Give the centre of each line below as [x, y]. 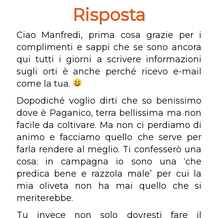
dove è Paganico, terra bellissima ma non [109, 113]
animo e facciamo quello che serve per [109, 137]
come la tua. [44, 83]
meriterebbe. [45, 198]
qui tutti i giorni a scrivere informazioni [109, 59]
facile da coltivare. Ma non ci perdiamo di [109, 125]
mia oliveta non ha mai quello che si [109, 186]
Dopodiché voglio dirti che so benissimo [109, 100]
